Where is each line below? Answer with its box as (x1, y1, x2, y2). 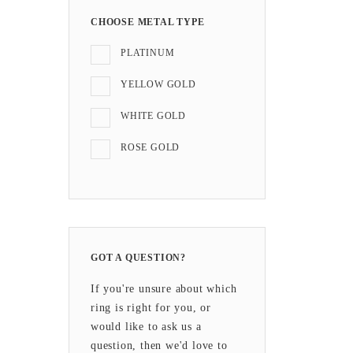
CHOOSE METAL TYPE (91, 17, 205, 28)
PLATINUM (121, 47, 175, 59)
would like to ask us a (91, 321, 202, 333)
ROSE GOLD (121, 142, 180, 154)
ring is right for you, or (91, 302, 212, 314)
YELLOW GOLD (121, 79, 196, 91)
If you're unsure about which (91, 283, 237, 295)
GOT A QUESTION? (91, 252, 186, 264)
